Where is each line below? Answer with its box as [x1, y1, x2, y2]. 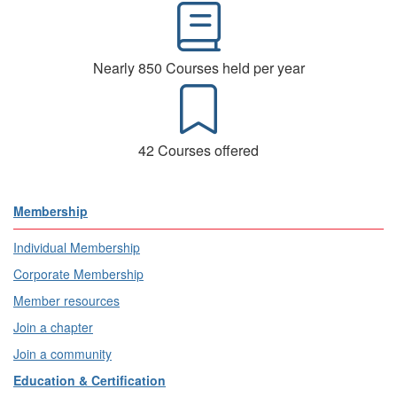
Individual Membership [13, 238, 140, 257]
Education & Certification [13, 371, 166, 390]
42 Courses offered [138, 140, 259, 161]
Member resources [13, 292, 120, 310]
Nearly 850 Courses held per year [92, 58, 305, 79]
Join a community [13, 345, 112, 363]
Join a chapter [13, 318, 93, 337]
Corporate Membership [13, 265, 144, 284]
